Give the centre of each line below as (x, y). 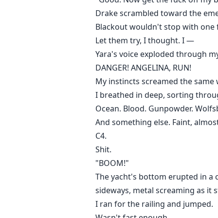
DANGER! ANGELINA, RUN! (143, 68)
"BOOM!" (112, 163)
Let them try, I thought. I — (145, 41)
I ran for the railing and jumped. (154, 204)
